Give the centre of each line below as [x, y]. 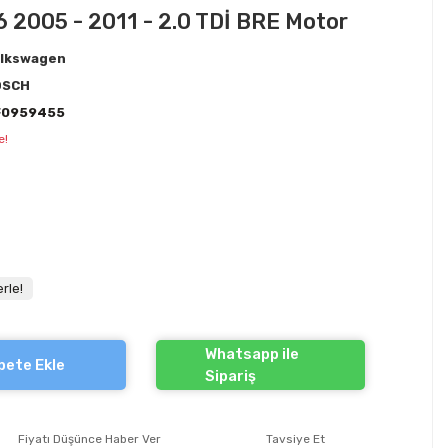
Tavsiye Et [295, 439]
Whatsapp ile [251, 354]
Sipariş [230, 376]
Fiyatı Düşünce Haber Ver [89, 439]
